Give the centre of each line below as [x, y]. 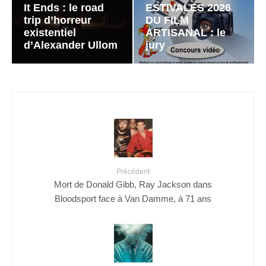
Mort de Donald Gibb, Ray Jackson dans [133, 184]
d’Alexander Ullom [71, 45]
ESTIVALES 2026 [188, 7]
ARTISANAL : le [186, 32]
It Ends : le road [64, 7]
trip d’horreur [58, 20]
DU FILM [167, 20]
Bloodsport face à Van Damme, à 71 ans [133, 198]
